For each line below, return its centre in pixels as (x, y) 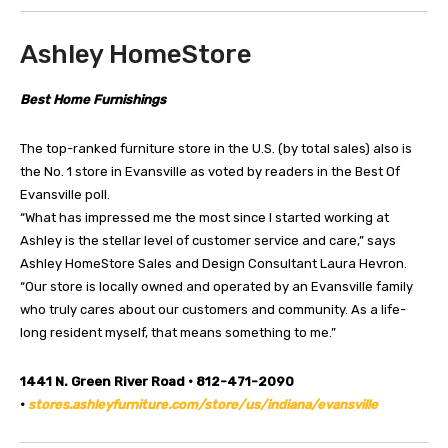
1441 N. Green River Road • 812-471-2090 (157, 382)
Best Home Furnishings (93, 100)
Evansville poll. (65, 195)
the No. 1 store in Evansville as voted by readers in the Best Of (210, 172)
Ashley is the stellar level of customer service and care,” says (208, 241)
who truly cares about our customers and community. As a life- (213, 310)
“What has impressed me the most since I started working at (204, 218)
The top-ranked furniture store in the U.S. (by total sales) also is (216, 149)
